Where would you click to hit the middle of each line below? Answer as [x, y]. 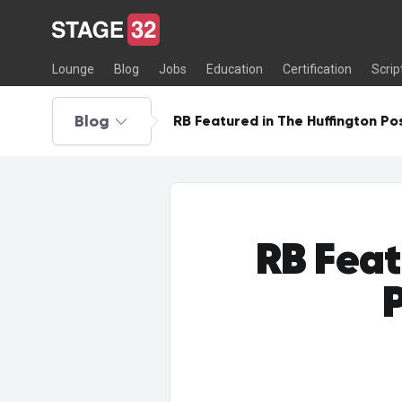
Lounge [73, 70]
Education [234, 70]
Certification [317, 70]
